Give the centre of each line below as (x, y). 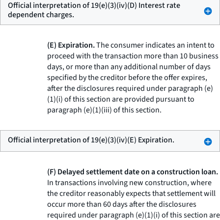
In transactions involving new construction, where (129, 183)
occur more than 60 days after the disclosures (122, 204)
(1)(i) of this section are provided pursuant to (121, 99)
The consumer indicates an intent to (155, 45)
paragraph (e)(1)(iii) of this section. (104, 110)
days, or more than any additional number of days (129, 67)
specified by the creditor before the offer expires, (127, 78)
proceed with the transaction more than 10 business (133, 56)
